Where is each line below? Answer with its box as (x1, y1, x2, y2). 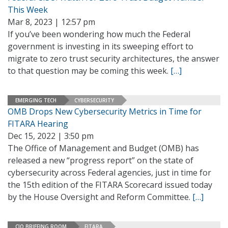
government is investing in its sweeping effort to (8, 41, 193, 52)
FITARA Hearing (8, 118, 68, 129)
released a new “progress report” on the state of (8, 155, 193, 166)
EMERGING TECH (15, 96, 56, 104)
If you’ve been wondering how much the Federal (8, 28, 190, 40)
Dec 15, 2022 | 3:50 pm (8, 130, 94, 141)
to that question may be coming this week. (8, 65, 170, 76)
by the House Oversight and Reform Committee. (8, 191, 192, 203)
